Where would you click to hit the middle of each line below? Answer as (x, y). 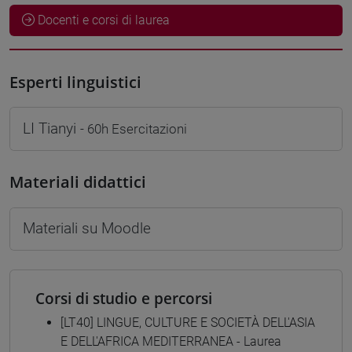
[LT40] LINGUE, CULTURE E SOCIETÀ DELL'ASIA (188, 323)
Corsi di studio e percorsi (124, 299)
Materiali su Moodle (87, 229)
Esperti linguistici (75, 82)
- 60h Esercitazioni (134, 128)
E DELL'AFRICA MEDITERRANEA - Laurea (171, 342)
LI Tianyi (51, 128)
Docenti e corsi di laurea (102, 20)
